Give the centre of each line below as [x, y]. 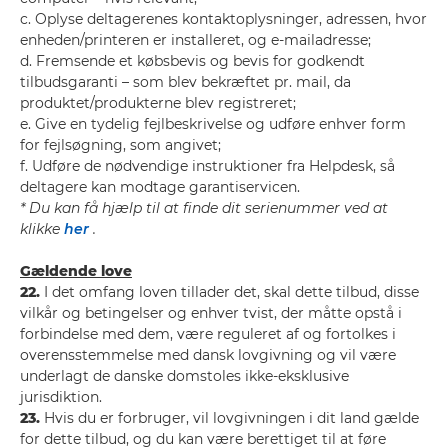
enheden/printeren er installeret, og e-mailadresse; [195, 40]
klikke [42, 229]
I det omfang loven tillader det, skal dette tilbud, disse [229, 292]
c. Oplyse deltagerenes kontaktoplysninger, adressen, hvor [223, 19]
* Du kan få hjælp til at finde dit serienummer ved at [204, 208]
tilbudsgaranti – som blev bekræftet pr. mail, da [185, 82]
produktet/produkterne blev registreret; [158, 103]
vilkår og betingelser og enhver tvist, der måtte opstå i [211, 313]
